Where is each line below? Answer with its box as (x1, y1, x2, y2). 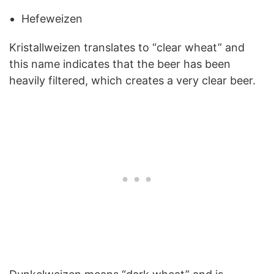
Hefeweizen (21, 12, 83, 25)
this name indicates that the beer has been (9, 57, 231, 70)
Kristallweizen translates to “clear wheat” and (9, 40, 245, 54)
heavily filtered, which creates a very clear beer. (9, 73, 256, 87)
